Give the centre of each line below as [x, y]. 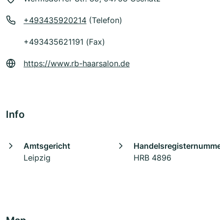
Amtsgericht [47, 146]
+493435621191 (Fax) [64, 42]
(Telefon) [104, 20]
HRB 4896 [152, 158]
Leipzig [37, 158]
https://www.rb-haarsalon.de [77, 64]
